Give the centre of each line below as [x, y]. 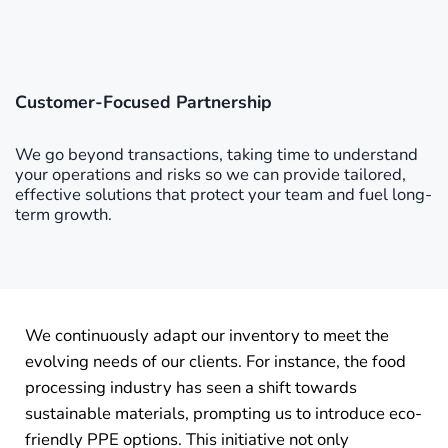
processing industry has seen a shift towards [190, 388]
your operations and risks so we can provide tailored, [210, 175]
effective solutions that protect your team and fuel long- [223, 195]
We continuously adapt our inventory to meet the [206, 336]
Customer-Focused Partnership [143, 102]
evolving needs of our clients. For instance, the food [215, 362]
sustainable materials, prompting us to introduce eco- [223, 414]
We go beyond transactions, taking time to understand [216, 155]
